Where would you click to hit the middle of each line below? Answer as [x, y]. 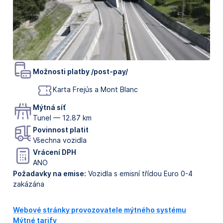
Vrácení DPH [55, 152]
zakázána [29, 184]
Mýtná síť [49, 107]
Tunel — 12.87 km [62, 117]
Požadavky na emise [49, 174]
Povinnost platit [61, 129]
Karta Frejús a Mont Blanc [95, 90]
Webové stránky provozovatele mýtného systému [100, 210]
